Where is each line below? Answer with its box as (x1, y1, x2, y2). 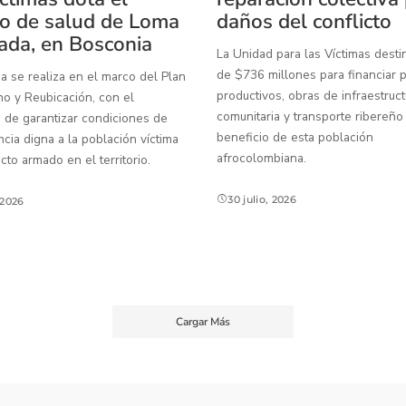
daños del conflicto (217, 6, 391, 35)
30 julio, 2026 (227, 193, 297, 207)
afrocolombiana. (217, 149, 306, 167)
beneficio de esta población (217, 128, 373, 146)
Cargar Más (176, 314, 230, 330)
